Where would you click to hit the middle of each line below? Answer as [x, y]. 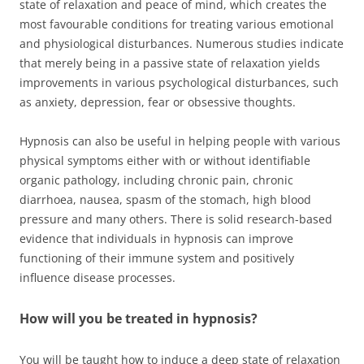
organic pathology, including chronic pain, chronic [156, 180]
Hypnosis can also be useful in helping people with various [180, 141]
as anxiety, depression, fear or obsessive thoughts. [158, 102]
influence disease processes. [97, 277]
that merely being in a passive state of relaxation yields [170, 63]
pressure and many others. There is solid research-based [176, 219]
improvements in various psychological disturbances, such [179, 82]
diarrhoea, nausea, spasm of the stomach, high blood [165, 199]
